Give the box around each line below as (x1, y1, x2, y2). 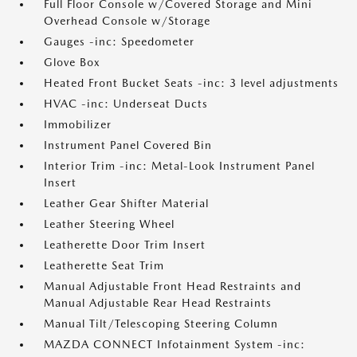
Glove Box (44, 56, 100, 69)
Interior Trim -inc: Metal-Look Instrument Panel (44, 159, 315, 172)
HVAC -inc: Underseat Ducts (44, 97, 208, 110)
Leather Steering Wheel (44, 218, 175, 230)
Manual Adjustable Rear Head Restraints (44, 296, 272, 309)
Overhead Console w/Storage (44, 14, 210, 27)
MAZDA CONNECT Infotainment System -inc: (44, 338, 305, 351)
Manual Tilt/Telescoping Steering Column (44, 317, 278, 330)
